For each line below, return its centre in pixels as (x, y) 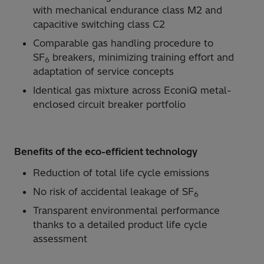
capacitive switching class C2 (102, 24)
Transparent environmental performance (126, 211)
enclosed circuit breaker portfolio (109, 105)
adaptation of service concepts (103, 72)
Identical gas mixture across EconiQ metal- (132, 90)
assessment (60, 239)
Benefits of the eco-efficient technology (106, 152)
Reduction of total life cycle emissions (121, 173)
